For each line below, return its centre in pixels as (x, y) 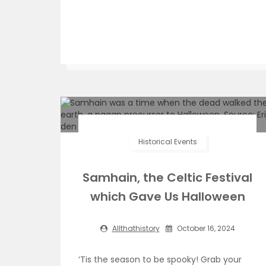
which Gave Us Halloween (167, 197)
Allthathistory (136, 228)
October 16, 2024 (205, 228)
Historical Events (167, 142)
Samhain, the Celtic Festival (167, 178)
